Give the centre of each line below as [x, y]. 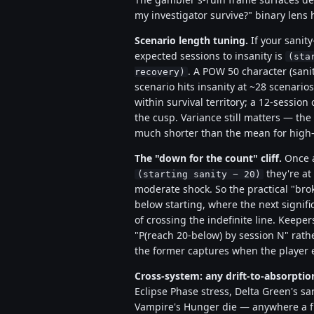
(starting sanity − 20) [199, 174]
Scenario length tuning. [191, 40]
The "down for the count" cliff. [208, 158]
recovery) [160, 72]
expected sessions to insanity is [210, 56]
